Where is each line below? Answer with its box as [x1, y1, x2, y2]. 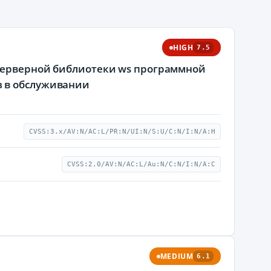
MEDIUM [160, 252, 194, 261]
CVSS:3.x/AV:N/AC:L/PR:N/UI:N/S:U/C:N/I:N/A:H [29, 128, 215, 135]
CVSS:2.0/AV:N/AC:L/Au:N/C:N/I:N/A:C [67, 160, 215, 168]
